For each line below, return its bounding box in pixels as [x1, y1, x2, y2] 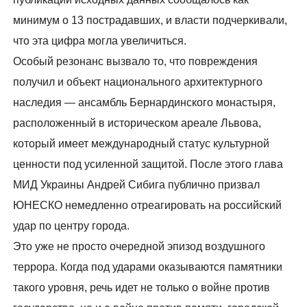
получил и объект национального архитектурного [13, 76, 263, 88]
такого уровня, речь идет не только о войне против [13, 282, 271, 294]
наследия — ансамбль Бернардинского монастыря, [13, 97, 276, 109]
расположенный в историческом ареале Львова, [13, 117, 262, 130]
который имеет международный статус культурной [13, 138, 270, 150]
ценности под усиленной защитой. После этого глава [13, 158, 284, 171]
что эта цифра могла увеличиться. [13, 35, 187, 47]
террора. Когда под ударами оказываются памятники [13, 261, 283, 273]
